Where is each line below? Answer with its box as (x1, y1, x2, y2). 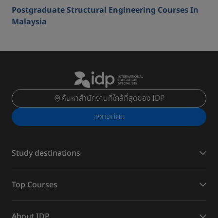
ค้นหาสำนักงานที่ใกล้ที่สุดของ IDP (61, 92, 164, 104)
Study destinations (12, 147, 80, 159)
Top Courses (12, 179, 57, 191)
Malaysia (12, 16, 47, 28)
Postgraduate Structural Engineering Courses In (12, 4, 199, 16)
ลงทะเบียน (93, 110, 125, 123)
